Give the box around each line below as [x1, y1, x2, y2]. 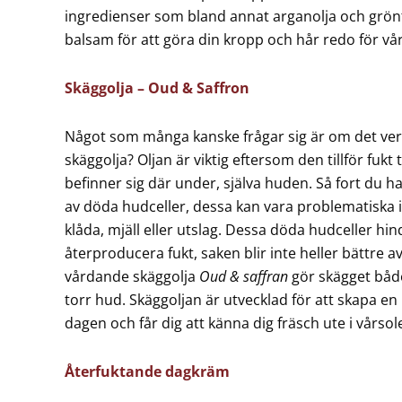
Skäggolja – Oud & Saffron [65, 78, 249, 98]
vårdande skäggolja [65, 267, 199, 286]
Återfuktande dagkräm [65, 362, 230, 381]
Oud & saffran [199, 267, 288, 286]
